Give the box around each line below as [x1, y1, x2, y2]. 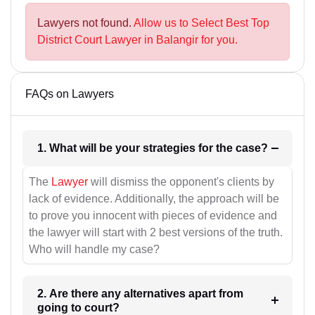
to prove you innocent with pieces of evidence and [29, 209, 277, 221]
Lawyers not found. [37, 17, 134, 30]
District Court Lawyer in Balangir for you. [37, 34, 238, 46]
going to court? [37, 301, 120, 314]
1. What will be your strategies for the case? [235, 142, 268, 155]
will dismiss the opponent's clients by [88, 175, 274, 188]
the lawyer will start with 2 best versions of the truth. [29, 226, 283, 238]
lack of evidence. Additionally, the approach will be [29, 192, 279, 205]
